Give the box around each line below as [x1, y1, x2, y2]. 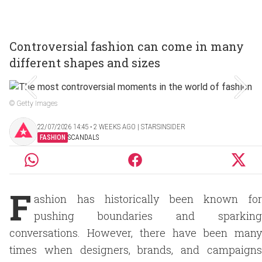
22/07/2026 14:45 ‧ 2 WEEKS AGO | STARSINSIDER [37, 122, 185, 131]
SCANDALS [68, 133, 99, 142]
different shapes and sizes [9, 55, 160, 70]
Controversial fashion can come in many [9, 39, 244, 54]
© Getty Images [9, 99, 57, 108]
